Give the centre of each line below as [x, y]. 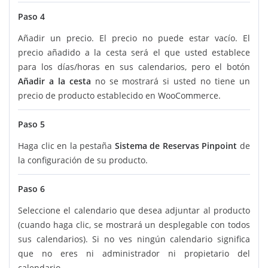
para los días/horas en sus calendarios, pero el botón [134, 67]
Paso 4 [31, 17]
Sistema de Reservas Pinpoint [176, 146]
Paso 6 [31, 189]
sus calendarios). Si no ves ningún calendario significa [134, 239]
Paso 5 [31, 124]
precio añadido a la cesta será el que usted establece [134, 53]
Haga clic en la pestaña [66, 146]
